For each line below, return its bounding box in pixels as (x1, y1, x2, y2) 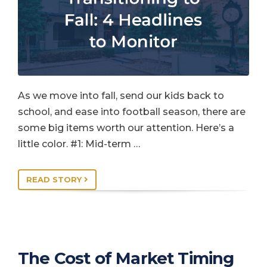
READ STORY (26, 174, 84, 184)
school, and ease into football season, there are (18, 105, 246, 117)
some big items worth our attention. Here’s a (18, 122, 234, 133)
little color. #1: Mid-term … (18, 138, 140, 150)
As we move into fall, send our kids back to (18, 89, 224, 101)
